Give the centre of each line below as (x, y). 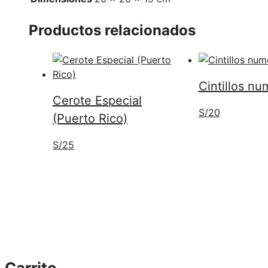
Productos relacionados (112, 30)
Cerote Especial (97, 101)
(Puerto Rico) (90, 119)
